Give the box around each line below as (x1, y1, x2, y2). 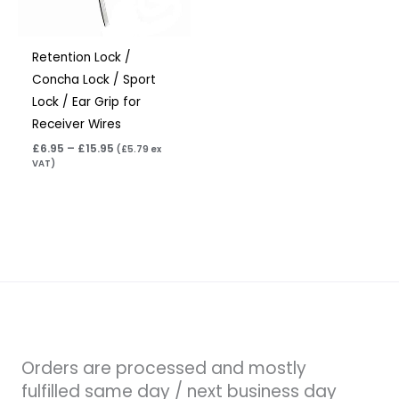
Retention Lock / (32, 48, 132, 66)
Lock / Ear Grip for (32, 93, 142, 110)
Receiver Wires (32, 115, 122, 133)
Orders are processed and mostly (21, 355, 306, 380)
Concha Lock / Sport (32, 70, 157, 88)
